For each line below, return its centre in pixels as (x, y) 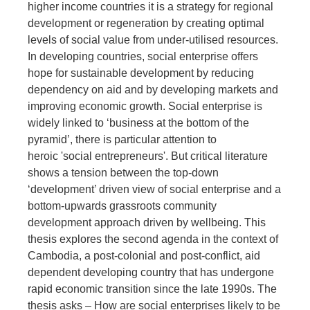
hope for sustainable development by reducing (141, 73)
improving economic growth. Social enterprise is (145, 106)
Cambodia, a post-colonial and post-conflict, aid (144, 256)
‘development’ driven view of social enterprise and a (154, 189)
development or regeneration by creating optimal (146, 23)
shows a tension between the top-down (123, 173)
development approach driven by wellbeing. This (147, 222)
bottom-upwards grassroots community (122, 206)
